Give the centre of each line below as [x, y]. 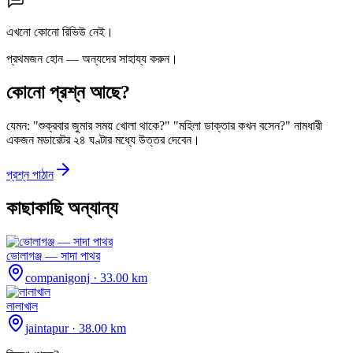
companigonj [59, 277]
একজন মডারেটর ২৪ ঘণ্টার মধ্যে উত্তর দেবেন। [103, 140]
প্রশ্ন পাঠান [30, 175]
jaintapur [48, 328]
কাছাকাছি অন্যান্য [62, 208]
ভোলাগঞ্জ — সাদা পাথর [53, 255]
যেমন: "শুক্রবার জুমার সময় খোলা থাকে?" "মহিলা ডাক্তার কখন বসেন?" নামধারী [164, 126]
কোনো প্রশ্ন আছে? [68, 93]
